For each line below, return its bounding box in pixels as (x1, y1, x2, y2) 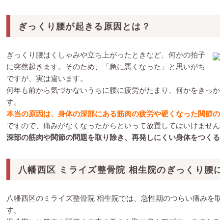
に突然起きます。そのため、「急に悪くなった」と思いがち (6, 61, 205, 71)
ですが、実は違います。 (6, 73, 87, 83)
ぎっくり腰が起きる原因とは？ (18, 20, 151, 32)
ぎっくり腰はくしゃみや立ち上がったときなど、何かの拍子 (6, 49, 205, 59)
